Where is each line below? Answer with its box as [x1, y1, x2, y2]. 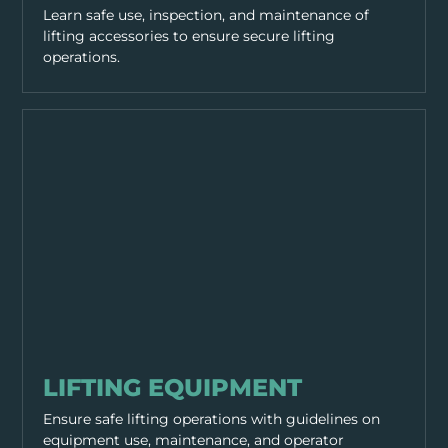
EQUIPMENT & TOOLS [34, 355, 146, 369]
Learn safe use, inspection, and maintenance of [43, 5, 370, 24]
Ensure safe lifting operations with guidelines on [43, 409, 381, 428]
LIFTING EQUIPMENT [43, 372, 303, 402]
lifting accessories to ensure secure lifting [43, 26, 336, 45]
